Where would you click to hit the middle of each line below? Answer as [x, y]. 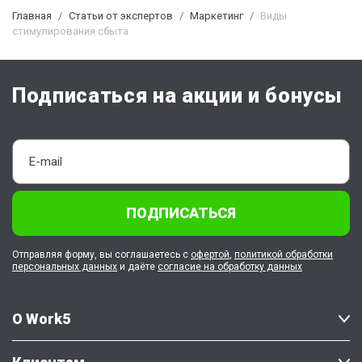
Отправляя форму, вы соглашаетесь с [101, 255]
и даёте [137, 267]
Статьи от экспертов [121, 16]
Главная [32, 16]
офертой [210, 255]
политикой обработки [284, 255]
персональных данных [65, 267]
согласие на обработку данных [230, 267]
